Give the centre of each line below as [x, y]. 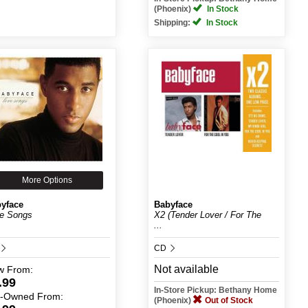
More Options [47, 180]
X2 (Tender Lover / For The [207, 215]
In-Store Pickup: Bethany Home [215, 290]
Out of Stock [229, 300]
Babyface [173, 205]
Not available [186, 269]
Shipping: [173, 23]
